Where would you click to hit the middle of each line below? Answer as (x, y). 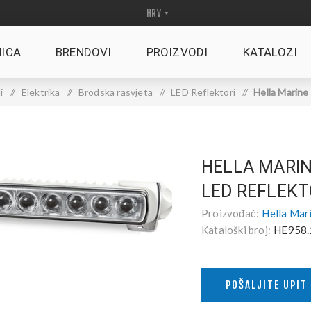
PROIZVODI (177, 52)
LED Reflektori (203, 92)
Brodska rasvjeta (115, 92)
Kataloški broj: (236, 230)
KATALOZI (270, 52)
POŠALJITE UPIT (267, 285)
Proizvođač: (230, 213)
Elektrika (41, 92)
